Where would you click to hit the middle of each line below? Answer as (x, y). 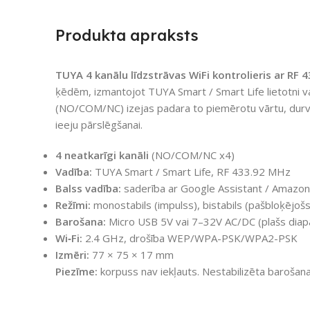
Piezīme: (76, 271)
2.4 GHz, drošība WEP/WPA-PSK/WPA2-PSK (190, 238)
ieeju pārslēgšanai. (99, 124)
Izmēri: (72, 254)
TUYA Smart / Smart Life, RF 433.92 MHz (191, 171)
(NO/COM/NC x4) (192, 155)
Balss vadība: (88, 188)
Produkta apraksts (127, 35)
